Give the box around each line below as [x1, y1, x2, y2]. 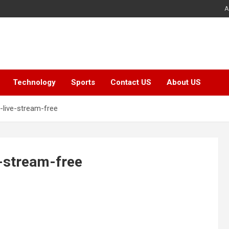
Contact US [110, 78, 151, 87]
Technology [13, 78, 56, 87]
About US [167, 78, 201, 87]
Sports [71, 78, 95, 87]
